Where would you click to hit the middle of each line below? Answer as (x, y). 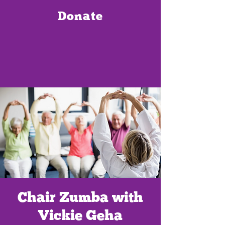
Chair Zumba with (80, 197)
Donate (80, 16)
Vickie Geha (80, 215)
